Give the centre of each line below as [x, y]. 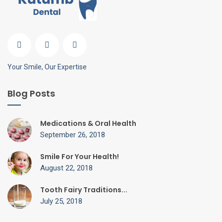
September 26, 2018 [73, 135]
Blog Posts [31, 94]
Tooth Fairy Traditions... [84, 190]
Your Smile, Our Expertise [47, 67]
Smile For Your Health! [80, 157]
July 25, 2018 [61, 201]
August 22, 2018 [66, 168]
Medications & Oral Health [88, 124]
